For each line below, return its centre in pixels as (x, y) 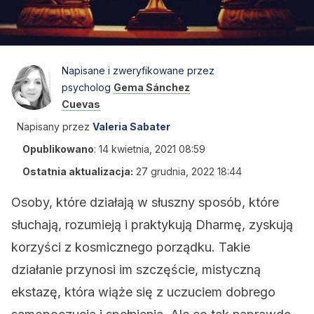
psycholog (88, 87)
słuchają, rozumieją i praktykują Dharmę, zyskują (152, 225)
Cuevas (81, 104)
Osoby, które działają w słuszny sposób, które (145, 202)
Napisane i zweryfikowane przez (138, 70)
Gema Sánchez (152, 87)
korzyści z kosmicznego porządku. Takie (131, 247)
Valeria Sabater (131, 127)
